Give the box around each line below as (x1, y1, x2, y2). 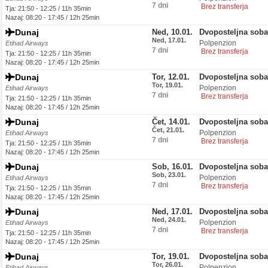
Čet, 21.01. (152, 126, 184, 133)
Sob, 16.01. (152, 162, 193, 171)
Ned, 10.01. (152, 28, 193, 36)
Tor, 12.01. (152, 72, 190, 81)
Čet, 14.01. (152, 117, 190, 126)
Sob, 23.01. (152, 171, 186, 178)
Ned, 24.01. (152, 216, 186, 223)
